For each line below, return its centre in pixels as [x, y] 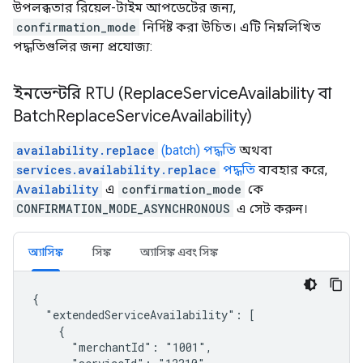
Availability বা [285, 93]
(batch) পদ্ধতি [197, 150]
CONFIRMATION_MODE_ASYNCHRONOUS [123, 208]
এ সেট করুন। [271, 208]
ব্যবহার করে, [291, 169]
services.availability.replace [116, 169]
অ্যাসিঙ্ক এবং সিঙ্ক [179, 252]
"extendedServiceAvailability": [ [144, 314]
